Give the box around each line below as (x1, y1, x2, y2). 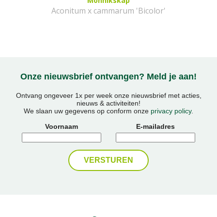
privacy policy (151, 107, 191, 115)
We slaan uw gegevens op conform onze (24, 107, 151, 115)
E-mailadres (136, 122, 175, 130)
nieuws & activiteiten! (77, 99, 140, 107)
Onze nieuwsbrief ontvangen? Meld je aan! (20, 72, 197, 82)
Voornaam (45, 122, 78, 130)
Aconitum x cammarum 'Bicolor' (51, 5, 166, 16)
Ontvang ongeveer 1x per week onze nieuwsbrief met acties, (15, 91, 201, 99)
